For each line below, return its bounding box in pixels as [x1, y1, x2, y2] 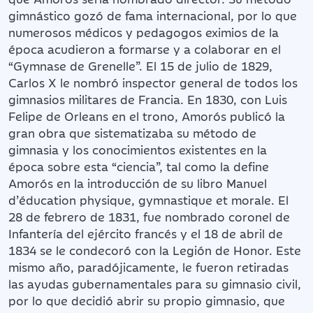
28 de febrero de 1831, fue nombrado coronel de [8, 208, 290, 225]
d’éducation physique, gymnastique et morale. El [8, 191, 289, 208]
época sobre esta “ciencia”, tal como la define [8, 157, 269, 175]
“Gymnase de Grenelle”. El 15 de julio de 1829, [8, 57, 272, 74]
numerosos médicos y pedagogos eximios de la [8, 23, 279, 41]
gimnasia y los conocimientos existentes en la [8, 140, 267, 158]
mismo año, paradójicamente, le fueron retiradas [8, 258, 289, 275]
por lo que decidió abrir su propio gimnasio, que [8, 291, 285, 309]
